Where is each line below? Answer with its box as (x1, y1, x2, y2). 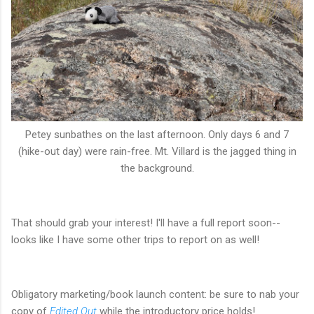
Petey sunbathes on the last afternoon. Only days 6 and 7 (25, 128, 289, 141)
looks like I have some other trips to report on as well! (11, 233, 259, 246)
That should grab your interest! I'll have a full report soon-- (11, 216, 280, 229)
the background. (120, 161, 194, 175)
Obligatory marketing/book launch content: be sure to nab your (11, 287, 299, 301)
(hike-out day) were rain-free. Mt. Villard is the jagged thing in (18, 144, 296, 158)
